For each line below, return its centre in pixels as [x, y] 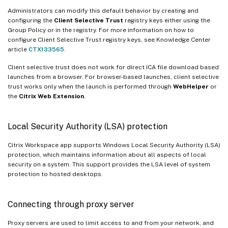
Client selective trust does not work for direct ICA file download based [113, 67]
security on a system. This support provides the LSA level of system [109, 165]
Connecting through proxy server [71, 205]
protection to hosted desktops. [55, 174]
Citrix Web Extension [51, 96]
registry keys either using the [167, 21]
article [18, 50]
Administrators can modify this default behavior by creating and [103, 11]
